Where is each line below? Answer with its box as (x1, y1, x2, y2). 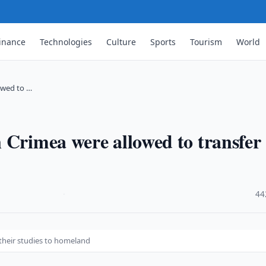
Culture (106, 36, 137, 47)
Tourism (190, 36, 223, 47)
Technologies (40, 36, 93, 47)
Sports (150, 36, 176, 47)
